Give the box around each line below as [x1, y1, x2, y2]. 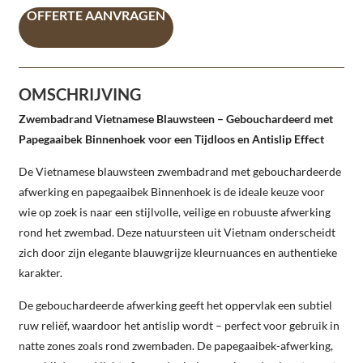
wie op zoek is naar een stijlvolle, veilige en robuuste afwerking [19, 204, 331, 219]
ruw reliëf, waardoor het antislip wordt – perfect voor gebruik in [19, 318, 340, 332]
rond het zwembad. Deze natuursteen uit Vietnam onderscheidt [19, 224, 335, 239]
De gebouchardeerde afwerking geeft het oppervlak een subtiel [19, 297, 332, 312]
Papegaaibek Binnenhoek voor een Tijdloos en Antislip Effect [19, 131, 324, 146]
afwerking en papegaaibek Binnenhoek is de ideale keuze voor [19, 184, 325, 199]
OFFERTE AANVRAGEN [27, 6, 165, 23]
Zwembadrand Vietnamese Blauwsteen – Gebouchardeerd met [19, 111, 333, 126]
